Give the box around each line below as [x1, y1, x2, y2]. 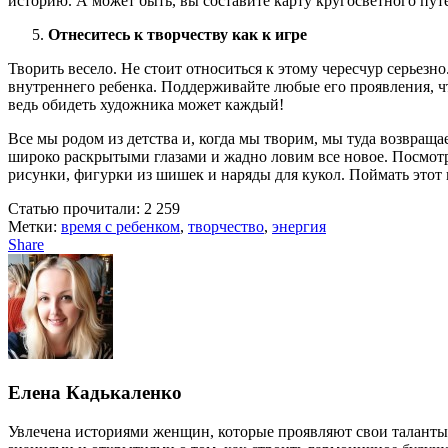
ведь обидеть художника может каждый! [8, 96, 284, 114]
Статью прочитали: [8, 200, 140, 218]
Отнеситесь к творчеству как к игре [48, 26, 307, 44]
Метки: [8, 218, 61, 236]
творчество [188, 218, 264, 236]
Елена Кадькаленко [8, 381, 182, 403]
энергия [272, 218, 326, 236]
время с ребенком [61, 218, 180, 236]
